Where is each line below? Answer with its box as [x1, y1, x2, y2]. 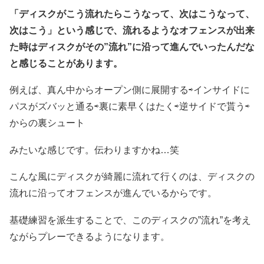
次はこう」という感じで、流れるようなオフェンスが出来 [9, 25, 255, 35]
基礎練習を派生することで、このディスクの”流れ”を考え [9, 214, 251, 225]
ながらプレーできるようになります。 [9, 231, 170, 242]
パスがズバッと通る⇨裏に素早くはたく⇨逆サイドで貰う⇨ [9, 101, 250, 112]
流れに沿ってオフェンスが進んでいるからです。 [9, 188, 217, 199]
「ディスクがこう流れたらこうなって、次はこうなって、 [9, 8, 255, 19]
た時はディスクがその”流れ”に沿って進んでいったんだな [9, 41, 255, 52]
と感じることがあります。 [9, 58, 123, 68]
